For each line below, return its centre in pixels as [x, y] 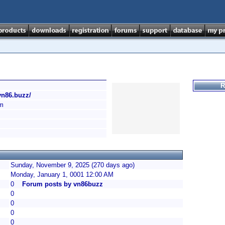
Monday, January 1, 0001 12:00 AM [62, 175]
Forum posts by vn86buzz [63, 184]
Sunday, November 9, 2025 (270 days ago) [73, 165]
